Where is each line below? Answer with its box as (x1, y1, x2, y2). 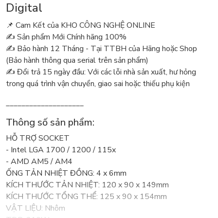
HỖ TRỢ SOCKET (6, 133, 70, 144)
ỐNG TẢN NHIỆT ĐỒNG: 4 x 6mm (6, 168, 127, 179)
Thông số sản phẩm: (6, 116, 94, 129)
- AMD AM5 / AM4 (6, 156, 73, 167)
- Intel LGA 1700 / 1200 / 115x (6, 145, 116, 156)
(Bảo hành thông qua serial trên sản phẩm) (6, 55, 148, 66)
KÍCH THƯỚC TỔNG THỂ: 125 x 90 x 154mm (6, 191, 167, 202)
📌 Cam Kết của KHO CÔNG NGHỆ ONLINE (6, 20, 155, 31)
